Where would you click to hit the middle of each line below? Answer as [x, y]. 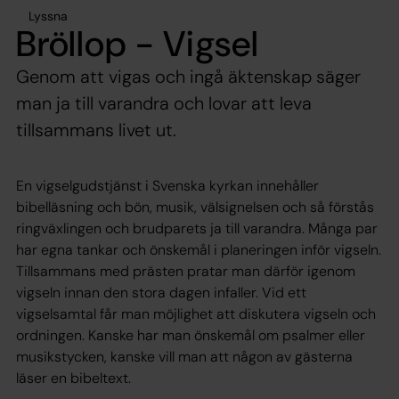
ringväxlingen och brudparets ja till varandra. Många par [197, 228]
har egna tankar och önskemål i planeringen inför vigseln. [199, 249]
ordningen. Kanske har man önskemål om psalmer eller [191, 335]
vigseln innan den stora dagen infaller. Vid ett [161, 292]
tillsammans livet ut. [96, 130]
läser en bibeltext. [73, 378]
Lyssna [48, 16]
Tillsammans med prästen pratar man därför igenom [186, 271]
